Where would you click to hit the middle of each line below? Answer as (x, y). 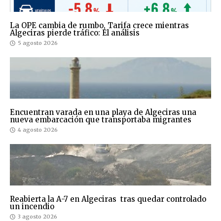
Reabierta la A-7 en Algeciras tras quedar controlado (108, 199)
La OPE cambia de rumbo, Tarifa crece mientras (99, 26)
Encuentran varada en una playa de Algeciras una (103, 112)
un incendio (32, 207)
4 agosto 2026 (38, 130)
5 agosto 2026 (38, 43)
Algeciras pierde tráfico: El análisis (75, 33)
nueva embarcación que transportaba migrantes (101, 120)
